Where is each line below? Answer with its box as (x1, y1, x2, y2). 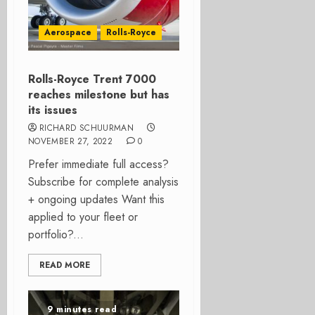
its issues (28, 102, 77, 118)
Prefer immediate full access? (28, 156, 169, 172)
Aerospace (44, 26, 91, 39)
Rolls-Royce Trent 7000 (28, 71, 156, 87)
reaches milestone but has (28, 86, 169, 103)
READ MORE (39, 259, 90, 271)
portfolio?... (28, 226, 84, 243)
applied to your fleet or (28, 209, 138, 225)
